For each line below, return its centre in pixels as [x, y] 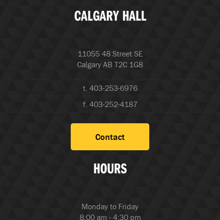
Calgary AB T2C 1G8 [110, 64]
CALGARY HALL [110, 15]
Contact [110, 137]
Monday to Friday [110, 206]
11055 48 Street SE [110, 53]
